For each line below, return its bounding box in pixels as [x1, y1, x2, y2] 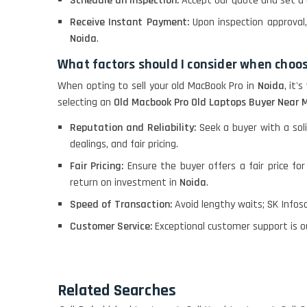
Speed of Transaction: [70, 197, 175, 212]
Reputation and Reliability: [70, 120, 199, 135]
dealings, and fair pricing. [70, 136, 178, 151]
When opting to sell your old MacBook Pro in [58, 78, 258, 93]
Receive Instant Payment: [70, 14, 193, 29]
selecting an [58, 95, 114, 110]
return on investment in [70, 175, 180, 190]
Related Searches [58, 280, 177, 301]
